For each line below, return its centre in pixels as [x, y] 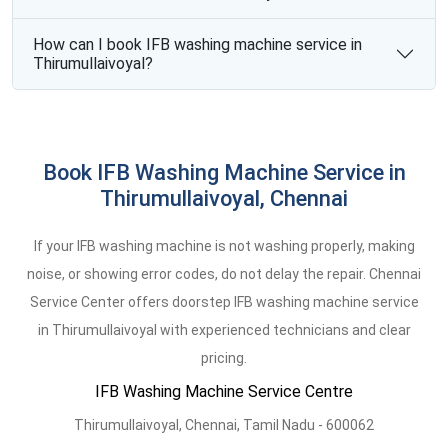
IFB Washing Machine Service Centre [224, 391]
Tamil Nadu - [284, 425]
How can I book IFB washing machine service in [197, 44]
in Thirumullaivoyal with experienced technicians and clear [224, 330]
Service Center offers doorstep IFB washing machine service [224, 302]
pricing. [224, 358]
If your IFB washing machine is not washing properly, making [224, 246]
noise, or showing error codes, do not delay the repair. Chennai [224, 274]
